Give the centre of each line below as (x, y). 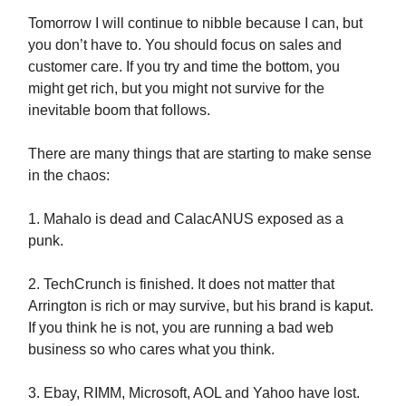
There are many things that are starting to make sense (200, 154)
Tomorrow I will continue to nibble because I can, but (195, 23)
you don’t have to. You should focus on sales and (185, 45)
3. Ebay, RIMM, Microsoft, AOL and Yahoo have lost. (194, 393)
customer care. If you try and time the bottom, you (184, 67)
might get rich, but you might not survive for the (176, 88)
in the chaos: (69, 175)
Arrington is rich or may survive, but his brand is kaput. (201, 306)
